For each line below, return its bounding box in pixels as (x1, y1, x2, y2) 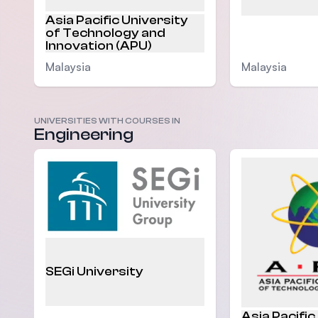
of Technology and (45, 25, 165, 40)
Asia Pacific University (45, 12, 188, 28)
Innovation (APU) (45, 38, 152, 53)
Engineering (34, 124, 133, 144)
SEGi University (45, 263, 143, 279)
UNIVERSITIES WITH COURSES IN (34, 115, 180, 126)
